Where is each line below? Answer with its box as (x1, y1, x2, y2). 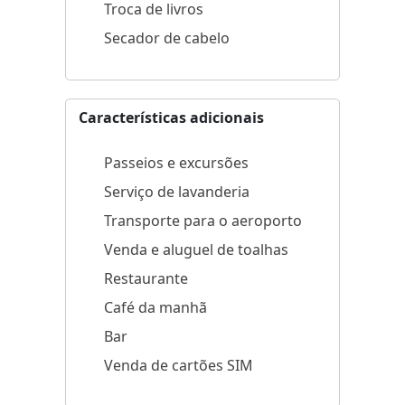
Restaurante (104, 268, 188, 288)
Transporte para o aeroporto (104, 210, 302, 231)
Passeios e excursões (104, 152, 249, 173)
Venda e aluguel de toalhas (104, 239, 288, 259)
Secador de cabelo (104, 27, 230, 48)
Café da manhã (104, 297, 207, 317)
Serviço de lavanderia (104, 181, 250, 202)
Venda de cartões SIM (104, 354, 253, 375)
